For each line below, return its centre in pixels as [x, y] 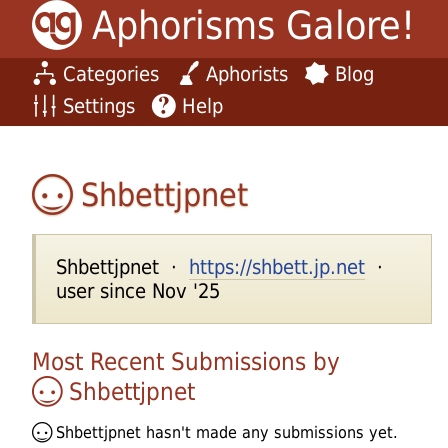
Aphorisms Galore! [253, 25]
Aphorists [247, 73]
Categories [111, 73]
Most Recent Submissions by [186, 361]
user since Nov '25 [138, 290]
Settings [99, 105]
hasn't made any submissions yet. [269, 432]
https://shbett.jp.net [277, 266]
